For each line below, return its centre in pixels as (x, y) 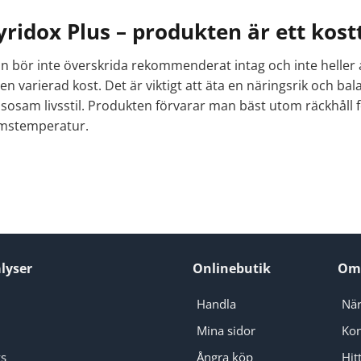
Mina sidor (226, 331)
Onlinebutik (232, 268)
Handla (216, 304)
